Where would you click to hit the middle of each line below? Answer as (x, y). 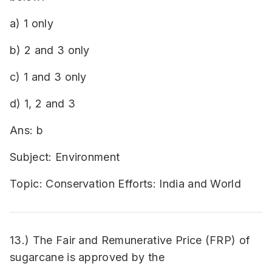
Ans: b (26, 130)
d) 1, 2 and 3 (43, 104)
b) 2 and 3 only (50, 50)
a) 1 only (32, 23)
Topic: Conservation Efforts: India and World (126, 184)
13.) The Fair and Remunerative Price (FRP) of (130, 240)
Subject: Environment (65, 157)
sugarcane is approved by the (87, 257)
